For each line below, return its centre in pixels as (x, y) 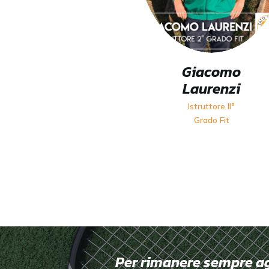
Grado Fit (211, 120)
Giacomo (211, 72)
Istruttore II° (211, 107)
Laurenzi (211, 89)
